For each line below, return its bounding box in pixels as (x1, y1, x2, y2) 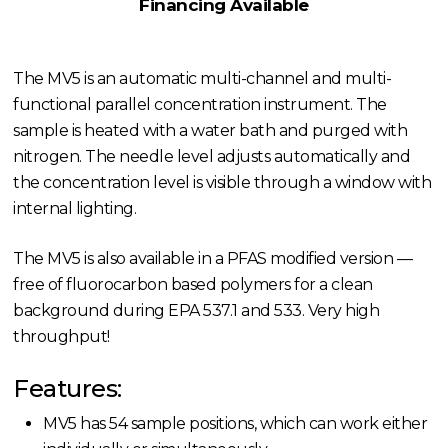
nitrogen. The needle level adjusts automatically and (13, 147, 411, 167)
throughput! (13, 327, 110, 347)
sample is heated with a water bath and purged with (13, 121, 408, 141)
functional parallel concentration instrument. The (13, 95, 387, 115)
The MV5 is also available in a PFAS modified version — (13, 249, 413, 269)
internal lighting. (13, 199, 137, 219)
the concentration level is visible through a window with (13, 173, 432, 193)
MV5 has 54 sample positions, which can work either (43, 414, 428, 434)
